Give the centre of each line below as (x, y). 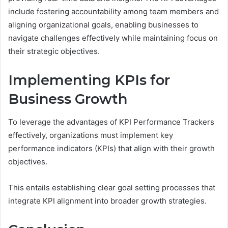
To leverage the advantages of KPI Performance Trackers (111, 122)
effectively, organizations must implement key (91, 135)
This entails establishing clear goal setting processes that (112, 187)
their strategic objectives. (54, 51)
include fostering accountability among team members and (113, 12)
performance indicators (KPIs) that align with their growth (111, 148)
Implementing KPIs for (89, 80)
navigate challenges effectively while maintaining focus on (113, 38)
